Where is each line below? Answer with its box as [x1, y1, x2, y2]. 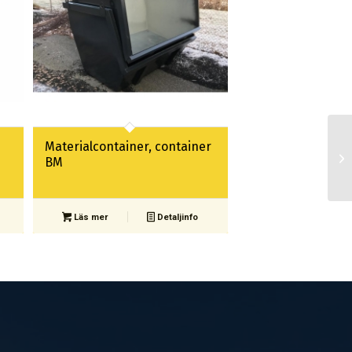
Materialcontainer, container [45, 138, 212, 154]
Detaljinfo [154, 211, 198, 222]
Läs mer [71, 211, 108, 222]
